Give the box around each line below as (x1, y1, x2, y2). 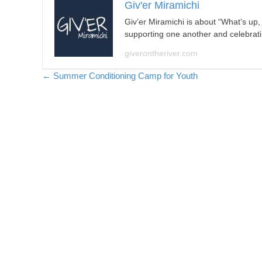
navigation (42, 95, 125, 116)
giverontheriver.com (125, 49, 198, 58)
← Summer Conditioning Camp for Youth (42, 71, 198, 81)
